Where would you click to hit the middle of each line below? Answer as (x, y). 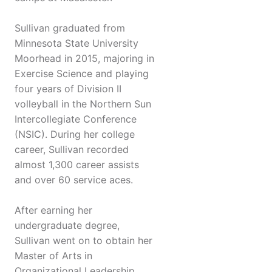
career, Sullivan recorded (72, 150)
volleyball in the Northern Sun (83, 104)
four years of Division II (68, 89)
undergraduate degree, (67, 226)
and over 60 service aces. (74, 180)
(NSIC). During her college (75, 134)
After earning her (53, 210)
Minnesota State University (76, 43)
